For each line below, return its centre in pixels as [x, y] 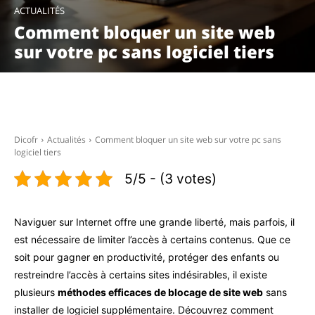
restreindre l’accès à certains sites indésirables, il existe [141, 275]
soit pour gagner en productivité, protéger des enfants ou [147, 257]
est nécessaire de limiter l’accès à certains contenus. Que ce [152, 239]
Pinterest [210, 100]
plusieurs [36, 292]
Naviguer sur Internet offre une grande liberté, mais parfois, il [154, 222]
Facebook [65, 100]
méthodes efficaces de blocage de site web [160, 292]
